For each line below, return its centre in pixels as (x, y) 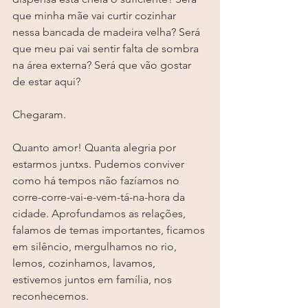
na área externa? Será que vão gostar (103, 65)
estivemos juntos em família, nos (93, 280)
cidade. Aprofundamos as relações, (100, 214)
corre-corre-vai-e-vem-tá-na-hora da (100, 197)
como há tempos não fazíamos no (97, 181)
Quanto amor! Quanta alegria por (96, 148)
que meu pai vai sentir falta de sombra (107, 49)
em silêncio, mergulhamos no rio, (96, 247)
